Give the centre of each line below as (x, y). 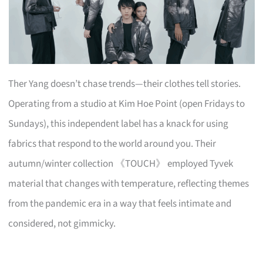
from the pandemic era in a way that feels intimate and (120, 203)
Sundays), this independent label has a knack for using (119, 124)
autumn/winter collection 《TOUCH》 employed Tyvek (121, 163)
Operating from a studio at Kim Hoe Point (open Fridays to (127, 104)
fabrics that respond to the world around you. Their (112, 144)
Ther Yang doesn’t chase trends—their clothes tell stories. (125, 84)
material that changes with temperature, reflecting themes (129, 183)
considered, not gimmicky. (62, 223)
